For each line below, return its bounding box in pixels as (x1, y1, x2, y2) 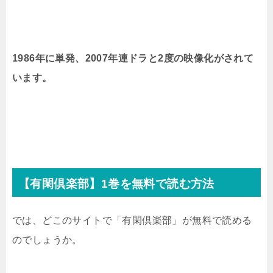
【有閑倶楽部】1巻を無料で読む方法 (18, 177, 214, 191)
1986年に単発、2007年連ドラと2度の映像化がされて (12, 53, 254, 64)
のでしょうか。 (12, 235, 82, 246)
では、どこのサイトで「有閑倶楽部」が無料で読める (12, 215, 252, 226)
